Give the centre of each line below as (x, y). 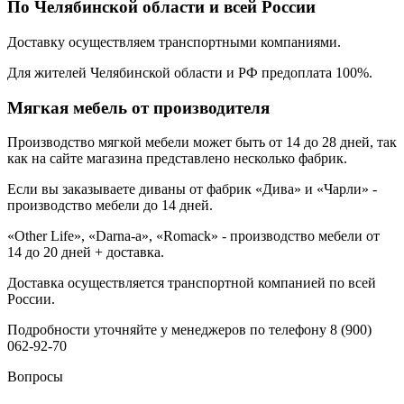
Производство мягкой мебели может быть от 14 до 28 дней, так (202, 142)
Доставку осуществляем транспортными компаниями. (174, 41)
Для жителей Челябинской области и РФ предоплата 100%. (190, 72)
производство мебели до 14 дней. (110, 206)
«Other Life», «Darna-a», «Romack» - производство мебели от (193, 236)
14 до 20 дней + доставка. (86, 252)
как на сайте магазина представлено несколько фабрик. (177, 159)
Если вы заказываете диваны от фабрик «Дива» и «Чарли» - (192, 189)
